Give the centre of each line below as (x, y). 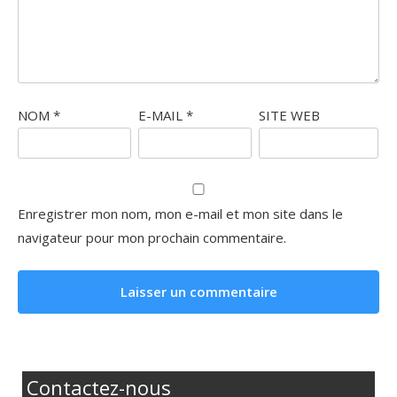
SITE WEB (289, 115)
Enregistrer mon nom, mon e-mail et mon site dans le (180, 214)
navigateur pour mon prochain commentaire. (152, 237)
